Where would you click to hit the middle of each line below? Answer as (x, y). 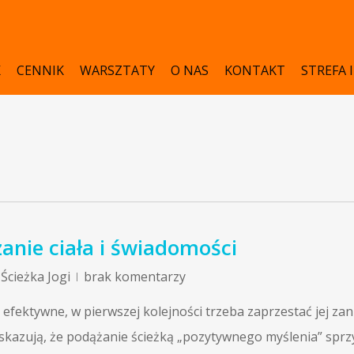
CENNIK (40, 70)
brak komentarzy (135, 277)
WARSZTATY (117, 70)
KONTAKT (255, 70)
